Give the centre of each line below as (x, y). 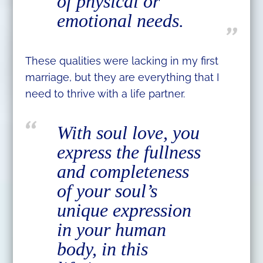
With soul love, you (128, 132)
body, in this (102, 249)
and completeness (123, 171)
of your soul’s (107, 190)
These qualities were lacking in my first (122, 61)
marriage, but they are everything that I (122, 77)
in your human (111, 229)
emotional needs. (120, 21)
